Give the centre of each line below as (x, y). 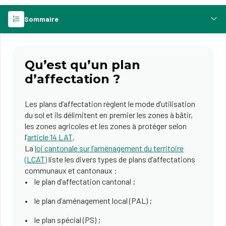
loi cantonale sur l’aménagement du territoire (109, 148)
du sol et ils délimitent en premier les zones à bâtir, (109, 115)
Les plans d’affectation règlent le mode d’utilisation (110, 104)
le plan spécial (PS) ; (67, 220)
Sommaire (41, 19)
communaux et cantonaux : (71, 170)
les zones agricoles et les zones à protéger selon (106, 126)
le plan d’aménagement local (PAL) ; (93, 201)
